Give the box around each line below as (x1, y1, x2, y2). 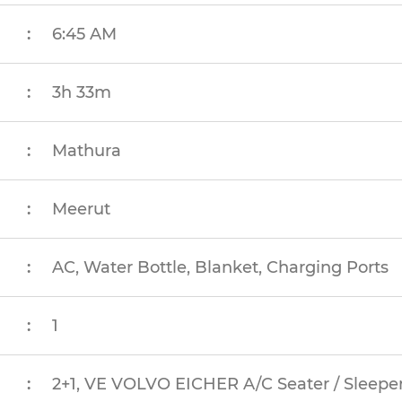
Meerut (52, 199, 111, 219)
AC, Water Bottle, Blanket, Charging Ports (52, 258, 389, 277)
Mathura (52, 141, 122, 161)
